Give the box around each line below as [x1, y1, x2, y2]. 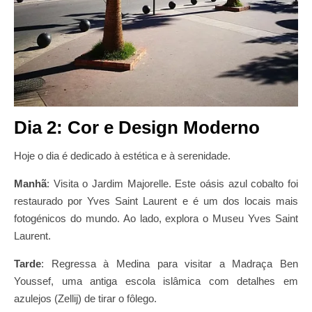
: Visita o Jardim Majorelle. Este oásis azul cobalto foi [47, 178, 298, 189]
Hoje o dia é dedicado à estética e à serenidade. [14, 150, 231, 162]
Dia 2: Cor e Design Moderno [14, 117, 260, 138]
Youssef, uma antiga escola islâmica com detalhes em [14, 275, 298, 287]
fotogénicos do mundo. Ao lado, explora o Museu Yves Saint [14, 212, 298, 224]
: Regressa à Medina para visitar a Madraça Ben [41, 258, 298, 270]
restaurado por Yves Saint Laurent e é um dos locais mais [14, 195, 298, 207]
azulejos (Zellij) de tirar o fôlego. [14, 292, 157, 304]
